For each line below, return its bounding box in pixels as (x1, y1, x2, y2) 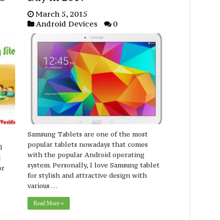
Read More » (33, 199, 64, 207)
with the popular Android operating (27, 150, 145, 159)
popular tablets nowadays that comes (27, 139, 148, 149)
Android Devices (36, 19, 98, 29)
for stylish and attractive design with (27, 170, 147, 180)
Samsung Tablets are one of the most (27, 129, 148, 138)
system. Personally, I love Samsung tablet (27, 160, 160, 169)
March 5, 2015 (35, 9, 88, 19)
